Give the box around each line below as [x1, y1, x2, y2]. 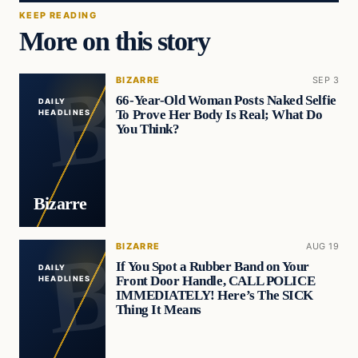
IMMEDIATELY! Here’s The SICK [115, 288, 314, 304]
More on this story [19, 25, 210, 56]
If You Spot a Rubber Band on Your [115, 259, 309, 275]
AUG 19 [306, 240, 339, 252]
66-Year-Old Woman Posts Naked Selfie [115, 93, 336, 109]
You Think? [115, 121, 180, 137]
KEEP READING [19, 10, 97, 22]
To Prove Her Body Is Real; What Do [115, 107, 323, 123]
